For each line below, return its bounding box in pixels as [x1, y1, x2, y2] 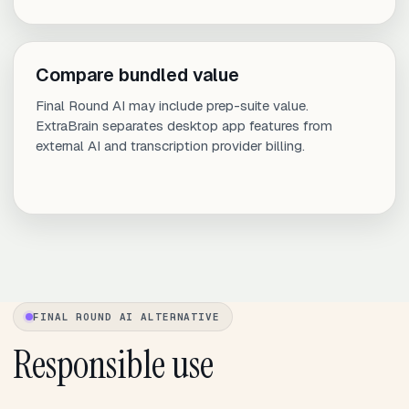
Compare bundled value [36, 63, 239, 88]
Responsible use [13, 340, 214, 391]
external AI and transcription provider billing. [36, 137, 305, 155]
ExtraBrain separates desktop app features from [36, 117, 332, 135]
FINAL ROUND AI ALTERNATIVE [33, 310, 220, 324]
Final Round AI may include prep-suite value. [36, 97, 309, 115]
